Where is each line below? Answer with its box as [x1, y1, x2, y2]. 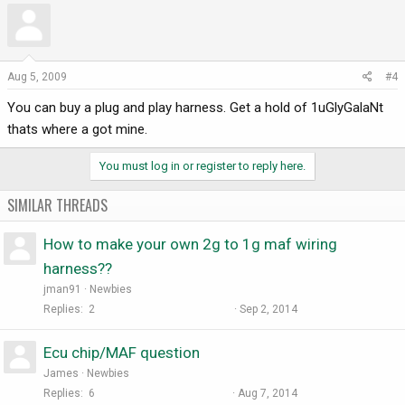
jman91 [43, 283, 81, 297]
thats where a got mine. [7, 121, 147, 138]
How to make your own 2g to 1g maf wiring [43, 235, 337, 254]
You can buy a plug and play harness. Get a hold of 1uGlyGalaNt [7, 99, 383, 117]
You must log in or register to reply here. [99, 159, 306, 174]
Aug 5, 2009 [7, 71, 67, 84]
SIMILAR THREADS [7, 194, 108, 217]
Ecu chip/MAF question [43, 344, 200, 363]
